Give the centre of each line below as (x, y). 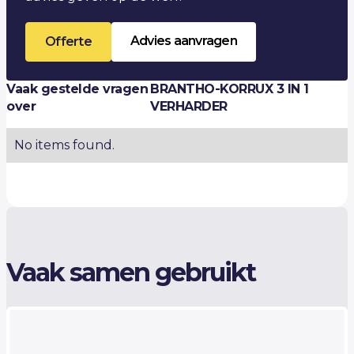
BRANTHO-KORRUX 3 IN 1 (230, 88)
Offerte (68, 41)
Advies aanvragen (183, 40)
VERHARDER (189, 106)
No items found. (64, 145)
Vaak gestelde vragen (77, 88)
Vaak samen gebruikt (131, 272)
